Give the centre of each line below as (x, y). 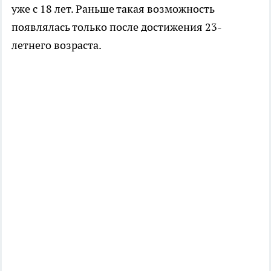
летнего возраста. (57, 45)
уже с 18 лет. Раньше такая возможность (113, 8)
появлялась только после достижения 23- (117, 27)
